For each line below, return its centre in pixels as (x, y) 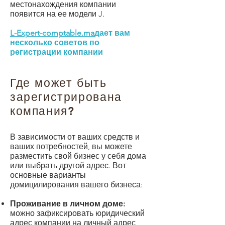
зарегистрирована (66, 97)
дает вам (112, 33)
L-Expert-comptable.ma (52, 33)
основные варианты (48, 175)
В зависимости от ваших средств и (75, 137)
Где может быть (59, 83)
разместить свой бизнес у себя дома (78, 156)
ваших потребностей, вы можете (71, 146)
